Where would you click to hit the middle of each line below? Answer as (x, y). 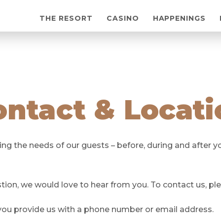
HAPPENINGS (179, 18)
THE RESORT (66, 18)
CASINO (123, 18)
